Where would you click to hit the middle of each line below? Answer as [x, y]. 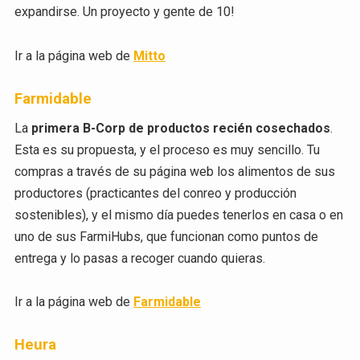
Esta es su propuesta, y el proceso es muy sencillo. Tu [167, 150]
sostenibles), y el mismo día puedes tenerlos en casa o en [178, 215]
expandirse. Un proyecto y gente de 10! [124, 12]
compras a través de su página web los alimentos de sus [174, 172]
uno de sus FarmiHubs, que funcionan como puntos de [166, 237]
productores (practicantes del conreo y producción [155, 194]
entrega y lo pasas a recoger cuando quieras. [139, 259]
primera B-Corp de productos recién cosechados [180, 129]
